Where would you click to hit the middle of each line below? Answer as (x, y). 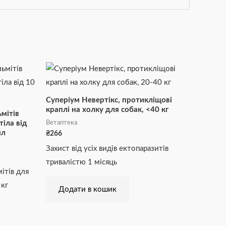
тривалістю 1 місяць (81, 162)
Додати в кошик (88, 189)
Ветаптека (62, 122)
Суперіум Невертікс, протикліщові (109, 100)
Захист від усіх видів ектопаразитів (107, 148)
